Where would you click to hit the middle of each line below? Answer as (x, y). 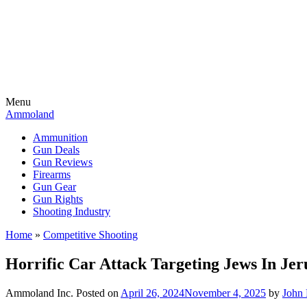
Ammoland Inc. (39, 293)
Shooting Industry (72, 211)
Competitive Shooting (90, 235)
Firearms (52, 174)
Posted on (98, 293)
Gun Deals (56, 150)
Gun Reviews (63, 162)
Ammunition (60, 137)
